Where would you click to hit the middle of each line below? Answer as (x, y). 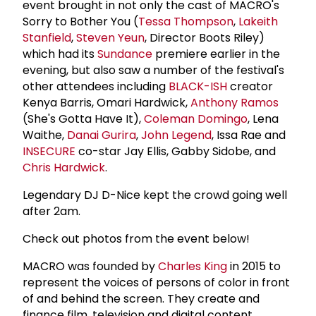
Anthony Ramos (235, 102)
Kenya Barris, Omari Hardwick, (107, 102)
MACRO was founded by (90, 266)
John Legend (176, 135)
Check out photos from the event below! (136, 238)
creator (250, 86)
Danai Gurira (102, 135)
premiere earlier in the (216, 54)
